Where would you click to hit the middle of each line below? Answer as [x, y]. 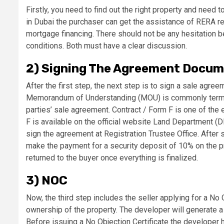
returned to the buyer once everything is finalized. [113, 158]
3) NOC [47, 181]
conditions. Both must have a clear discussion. [107, 46]
